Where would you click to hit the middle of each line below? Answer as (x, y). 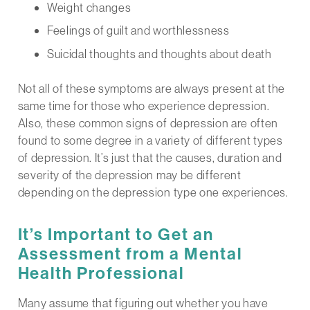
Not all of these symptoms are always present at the (152, 89)
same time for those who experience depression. (144, 106)
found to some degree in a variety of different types (150, 140)
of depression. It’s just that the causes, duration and (150, 158)
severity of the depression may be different (129, 175)
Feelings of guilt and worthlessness (138, 30)
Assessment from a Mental (130, 254)
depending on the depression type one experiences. (153, 192)
